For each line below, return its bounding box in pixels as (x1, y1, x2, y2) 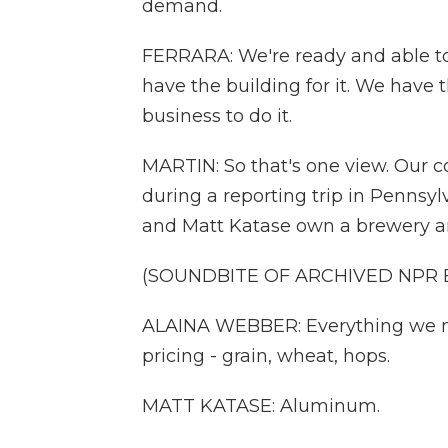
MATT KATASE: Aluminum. (142, 395, 380, 417)
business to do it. (142, 105, 292, 127)
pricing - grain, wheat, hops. (142, 345, 390, 367)
